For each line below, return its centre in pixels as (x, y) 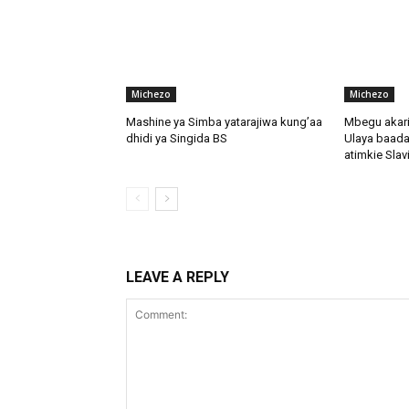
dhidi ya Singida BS (177, 139)
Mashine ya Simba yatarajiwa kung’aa (224, 122)
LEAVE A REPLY (178, 278)
